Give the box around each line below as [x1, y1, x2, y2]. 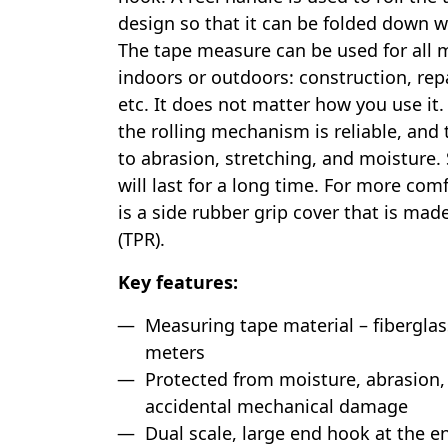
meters [145, 340, 205, 364]
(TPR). [118, 227, 165, 251]
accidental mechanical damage [145, 394, 408, 418]
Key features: [118, 270, 238, 294]
